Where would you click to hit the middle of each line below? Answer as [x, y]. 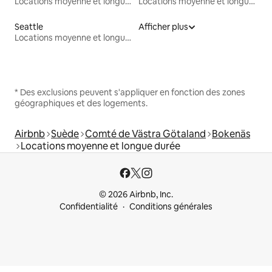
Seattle [29, 27]
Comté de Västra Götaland [145, 134]
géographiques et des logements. [81, 104]
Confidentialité [89, 207]
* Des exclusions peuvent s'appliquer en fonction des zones [130, 93]
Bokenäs [231, 134]
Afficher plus [163, 27]
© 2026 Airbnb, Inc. [136, 195]
